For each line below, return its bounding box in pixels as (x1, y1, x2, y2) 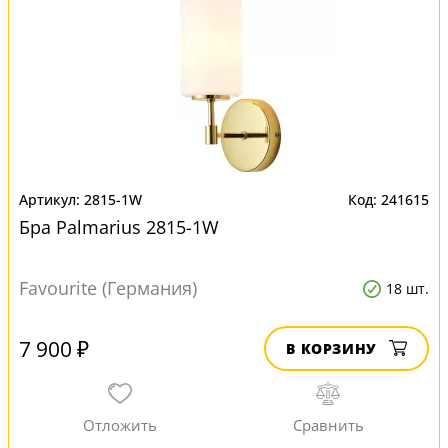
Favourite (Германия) (19, 276, 197, 300)
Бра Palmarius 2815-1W (19, 215, 219, 239)
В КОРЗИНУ (286, 339, 377, 358)
